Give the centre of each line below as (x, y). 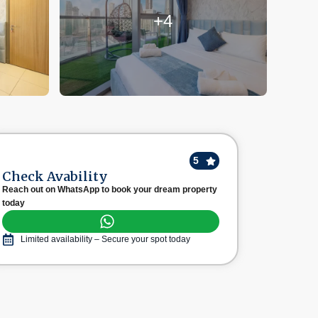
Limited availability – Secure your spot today (106, 239)
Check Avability (55, 176)
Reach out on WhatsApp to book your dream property (109, 190)
